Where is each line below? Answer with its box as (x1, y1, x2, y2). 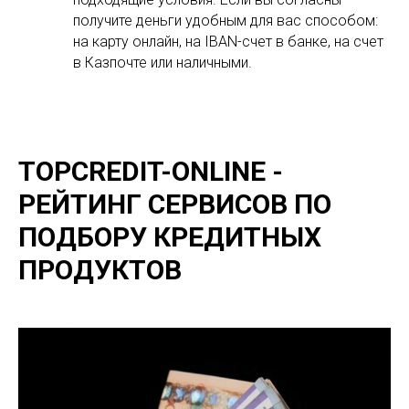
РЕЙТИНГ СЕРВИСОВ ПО (18, 188, 331, 220)
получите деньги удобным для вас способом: (73, 12, 378, 29)
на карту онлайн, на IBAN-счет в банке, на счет (73, 33, 383, 50)
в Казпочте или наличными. (73, 54, 252, 71)
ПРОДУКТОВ (18, 254, 182, 286)
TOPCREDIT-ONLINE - (18, 155, 283, 187)
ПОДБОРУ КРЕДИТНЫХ (18, 221, 321, 253)
